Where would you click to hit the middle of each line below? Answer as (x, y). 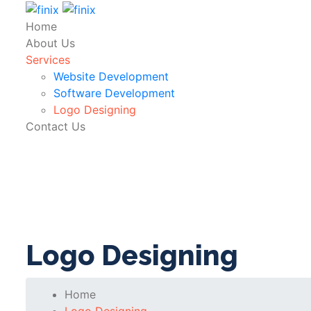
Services (48, 59)
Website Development (111, 76)
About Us (50, 43)
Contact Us (56, 126)
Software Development (114, 93)
